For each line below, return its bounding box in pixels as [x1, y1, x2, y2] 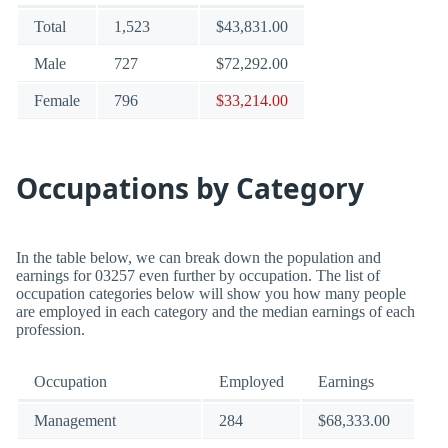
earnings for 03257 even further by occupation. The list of [16, 267, 380, 284]
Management [34, 412, 116, 429]
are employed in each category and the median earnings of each [16, 303, 415, 320]
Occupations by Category [16, 169, 364, 207]
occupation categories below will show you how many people [16, 285, 406, 302]
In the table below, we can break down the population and [16, 249, 381, 266]
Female [34, 92, 80, 109]
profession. [16, 321, 85, 338]
